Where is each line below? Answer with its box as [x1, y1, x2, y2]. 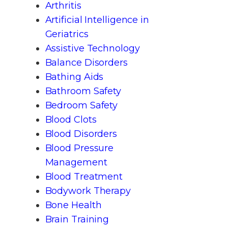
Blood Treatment [45, 170, 123, 182]
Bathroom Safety [45, 85, 121, 97]
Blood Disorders [45, 128, 117, 139]
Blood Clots [45, 113, 97, 125]
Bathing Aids [45, 71, 104, 82]
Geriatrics [45, 28, 89, 40]
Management [45, 156, 107, 168]
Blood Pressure [45, 142, 114, 154]
